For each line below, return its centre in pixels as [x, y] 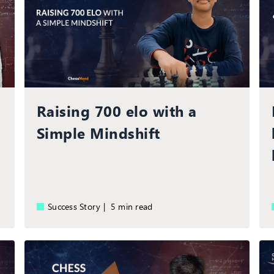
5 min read [134, 206]
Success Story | [79, 206]
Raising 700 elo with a [117, 110]
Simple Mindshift [98, 132]
